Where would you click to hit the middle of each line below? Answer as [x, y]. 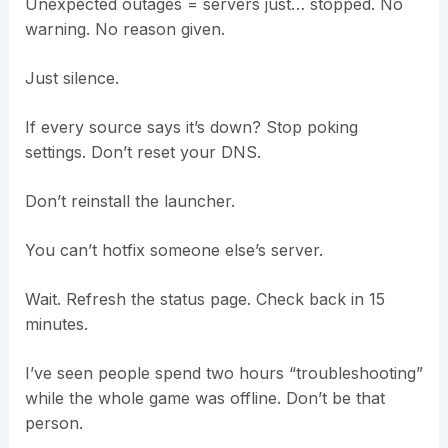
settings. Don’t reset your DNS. [142, 152]
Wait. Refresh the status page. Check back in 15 [204, 299]
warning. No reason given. [124, 29]
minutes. [56, 324]
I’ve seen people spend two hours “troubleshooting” [223, 373]
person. [53, 423]
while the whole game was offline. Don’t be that [204, 398]
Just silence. [71, 78]
